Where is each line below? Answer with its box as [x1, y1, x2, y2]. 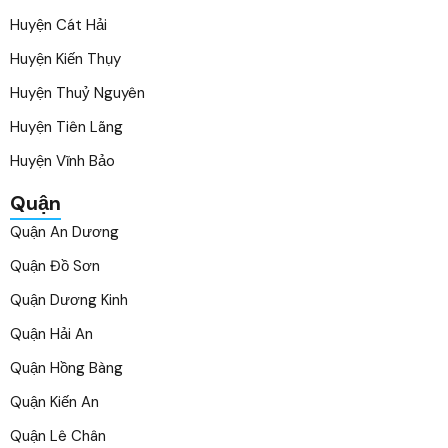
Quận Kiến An [10, 392, 99, 412]
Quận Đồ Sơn [10, 256, 100, 276]
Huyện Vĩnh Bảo [10, 151, 115, 171]
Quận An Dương [10, 222, 119, 242]
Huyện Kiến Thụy [10, 49, 121, 69]
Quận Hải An [10, 324, 93, 344]
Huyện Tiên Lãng [10, 117, 123, 137]
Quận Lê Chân [10, 426, 106, 446]
